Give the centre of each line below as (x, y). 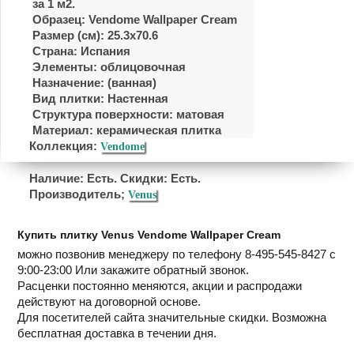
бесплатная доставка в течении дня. (117, 333)
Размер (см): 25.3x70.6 (95, 35)
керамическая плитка (159, 130)
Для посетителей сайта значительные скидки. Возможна (172, 317)
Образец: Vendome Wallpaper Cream (135, 19)
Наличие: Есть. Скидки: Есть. (115, 178)
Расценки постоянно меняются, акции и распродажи (160, 286)
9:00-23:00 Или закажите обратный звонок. (133, 270)
